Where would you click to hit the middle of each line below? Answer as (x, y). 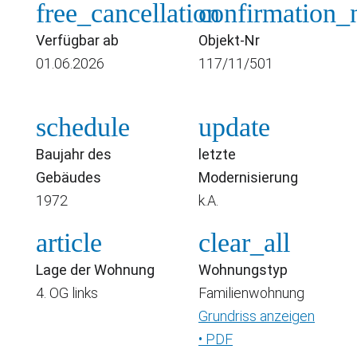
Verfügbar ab (77, 40)
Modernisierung (248, 177)
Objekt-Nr (229, 40)
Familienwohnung (251, 292)
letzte (217, 154)
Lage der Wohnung (95, 269)
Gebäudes (69, 177)
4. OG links (67, 292)
